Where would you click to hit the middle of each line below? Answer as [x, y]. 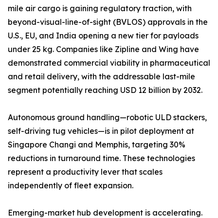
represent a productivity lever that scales [85, 172]
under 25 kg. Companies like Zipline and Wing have [103, 49]
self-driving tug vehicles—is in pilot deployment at [101, 131]
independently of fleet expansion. [71, 186]
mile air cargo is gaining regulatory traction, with [100, 9]
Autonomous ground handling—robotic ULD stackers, [107, 118]
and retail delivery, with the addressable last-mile [101, 77]
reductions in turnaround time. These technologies [101, 158]
